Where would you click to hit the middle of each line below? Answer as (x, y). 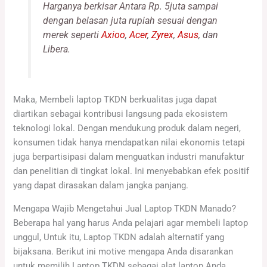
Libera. (56, 49)
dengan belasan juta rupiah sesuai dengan (130, 21)
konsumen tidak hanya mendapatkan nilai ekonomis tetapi (129, 143)
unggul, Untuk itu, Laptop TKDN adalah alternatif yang (119, 237)
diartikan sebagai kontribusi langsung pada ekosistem (121, 114)
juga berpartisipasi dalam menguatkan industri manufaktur (129, 157)
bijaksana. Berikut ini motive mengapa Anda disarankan (123, 252)
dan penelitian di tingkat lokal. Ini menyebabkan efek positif (131, 171)
